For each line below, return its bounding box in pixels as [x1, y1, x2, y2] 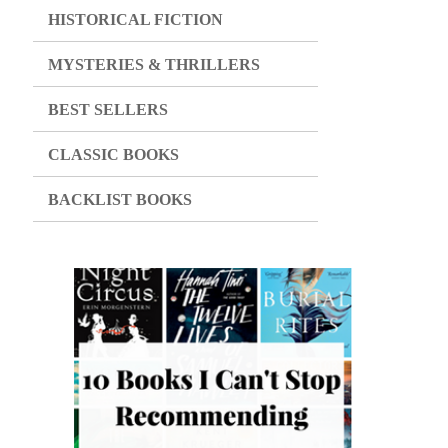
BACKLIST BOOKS [48, 191, 193, 209]
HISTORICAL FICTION [48, 11, 224, 29]
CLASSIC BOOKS [48, 146, 180, 164]
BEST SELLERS [48, 101, 169, 119]
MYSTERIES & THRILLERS [48, 56, 261, 74]
